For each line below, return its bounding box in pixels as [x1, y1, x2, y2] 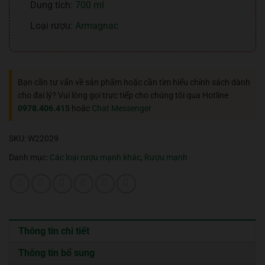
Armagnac [75, 20, 118, 31]
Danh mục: [9, 152, 50, 162]
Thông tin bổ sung [18, 247, 95, 258]
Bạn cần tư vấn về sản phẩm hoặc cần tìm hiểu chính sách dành [18, 77, 250, 87]
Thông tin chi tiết [18, 225, 89, 237]
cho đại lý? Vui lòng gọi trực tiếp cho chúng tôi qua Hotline [18, 90, 228, 100]
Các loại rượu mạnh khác [50, 152, 141, 162]
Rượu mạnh [144, 152, 188, 162]
